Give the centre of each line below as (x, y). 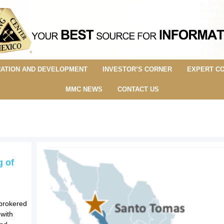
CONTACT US (138, 89)
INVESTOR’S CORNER (137, 69)
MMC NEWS (84, 89)
